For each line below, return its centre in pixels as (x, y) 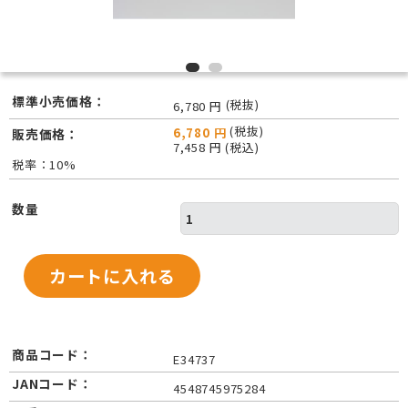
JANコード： (52, 384)
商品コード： (52, 355)
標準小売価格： (59, 102)
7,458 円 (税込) (216, 148)
